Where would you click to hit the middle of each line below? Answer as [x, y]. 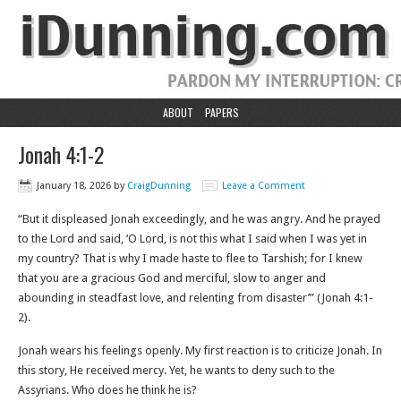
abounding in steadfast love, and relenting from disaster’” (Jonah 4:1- [196, 298]
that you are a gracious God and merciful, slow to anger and [172, 278]
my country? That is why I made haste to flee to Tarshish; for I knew [190, 258]
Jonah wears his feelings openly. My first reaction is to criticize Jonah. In [200, 350]
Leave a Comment [264, 186]
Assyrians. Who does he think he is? [107, 390]
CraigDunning [159, 186]
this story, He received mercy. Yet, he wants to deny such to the [176, 370]
